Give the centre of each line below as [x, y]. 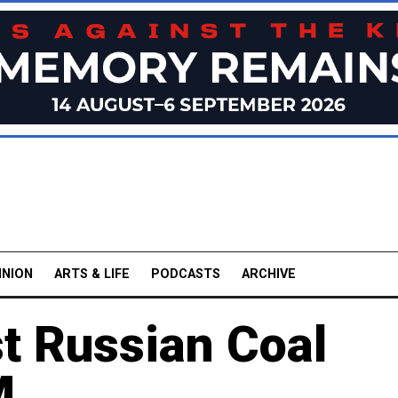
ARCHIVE [269, 274]
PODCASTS [186, 274]
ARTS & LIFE [92, 274]
